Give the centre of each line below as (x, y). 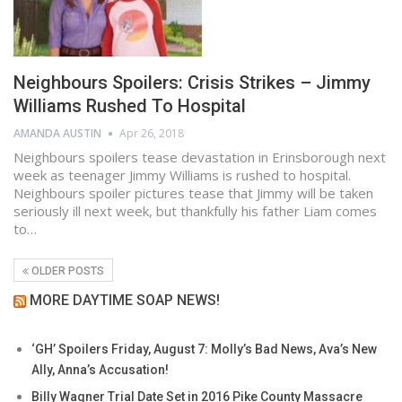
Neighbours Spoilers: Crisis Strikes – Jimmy (192, 82)
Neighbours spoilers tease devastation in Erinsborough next (200, 157)
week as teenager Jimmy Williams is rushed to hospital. (182, 175)
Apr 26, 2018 (152, 133)
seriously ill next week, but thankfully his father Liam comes (195, 210)
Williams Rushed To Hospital (130, 105)
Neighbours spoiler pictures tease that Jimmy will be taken (193, 192)
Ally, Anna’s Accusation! (100, 369)
